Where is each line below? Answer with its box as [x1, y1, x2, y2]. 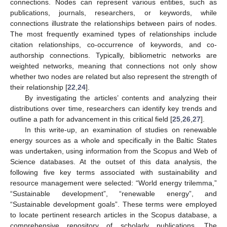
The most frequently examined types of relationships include [10, 29, 217, 38]
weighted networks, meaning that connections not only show [10, 61, 217, 70]
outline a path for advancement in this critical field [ [10, 115, 172, 123]
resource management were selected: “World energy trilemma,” [10, 178, 217, 187]
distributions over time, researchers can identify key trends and [10, 104, 217, 112]
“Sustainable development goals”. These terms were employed [10, 200, 217, 208]
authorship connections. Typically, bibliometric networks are [10, 51, 217, 59]
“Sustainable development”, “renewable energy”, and [10, 189, 217, 198]
